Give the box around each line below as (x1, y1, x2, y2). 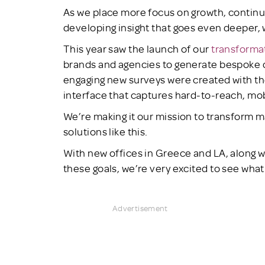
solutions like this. (63, 124, 148, 138)
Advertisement (112, 202, 168, 214)
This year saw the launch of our (63, 41, 212, 55)
